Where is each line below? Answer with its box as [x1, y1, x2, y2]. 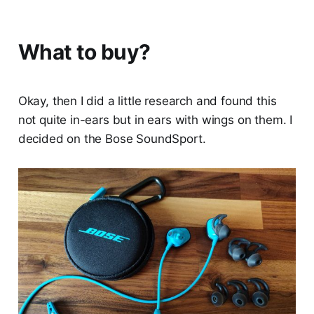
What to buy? [18, 39, 151, 65]
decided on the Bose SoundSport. [18, 132, 206, 146]
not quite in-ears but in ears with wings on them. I [18, 113, 293, 128]
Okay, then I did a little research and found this [18, 94, 277, 109]
